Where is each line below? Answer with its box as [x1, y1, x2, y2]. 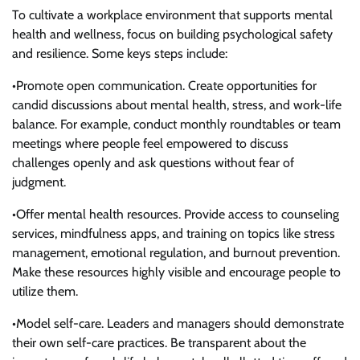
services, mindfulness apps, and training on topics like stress [12, 225, 335, 241]
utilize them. [12, 283, 78, 299]
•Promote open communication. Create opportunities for [12, 77, 317, 93]
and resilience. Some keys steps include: [12, 45, 227, 61]
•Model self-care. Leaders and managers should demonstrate [12, 315, 344, 331]
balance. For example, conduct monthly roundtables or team [12, 116, 341, 132]
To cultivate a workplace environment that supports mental [12, 6, 333, 22]
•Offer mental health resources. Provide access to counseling [12, 206, 339, 222]
